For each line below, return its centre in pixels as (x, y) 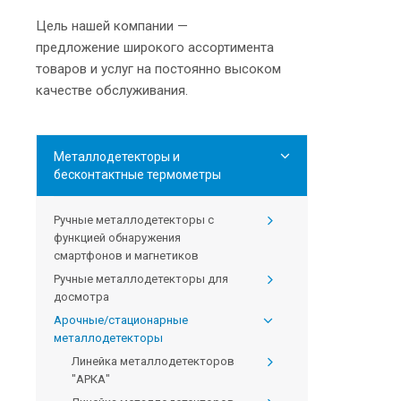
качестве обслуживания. (112, 91)
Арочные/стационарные (121, 320)
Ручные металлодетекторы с (134, 220)
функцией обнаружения (117, 238)
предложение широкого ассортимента (155, 48)
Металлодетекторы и (117, 157)
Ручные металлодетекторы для (141, 279)
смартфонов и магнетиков (126, 256)
